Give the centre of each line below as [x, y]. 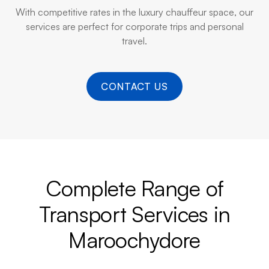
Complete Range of [134, 188]
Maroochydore [134, 240]
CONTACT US [134, 86]
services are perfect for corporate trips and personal [134, 26]
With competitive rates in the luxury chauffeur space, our [134, 12]
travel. [134, 41]
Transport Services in [134, 214]
